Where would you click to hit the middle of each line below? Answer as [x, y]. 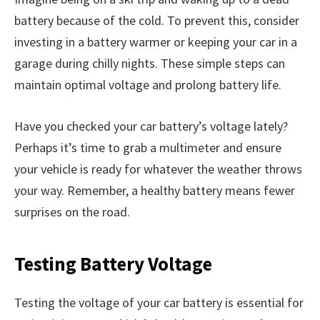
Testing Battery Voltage [113, 263]
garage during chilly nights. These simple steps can [150, 64]
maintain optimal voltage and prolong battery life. [148, 85]
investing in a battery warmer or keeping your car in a [156, 42]
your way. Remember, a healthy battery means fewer [155, 191]
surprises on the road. [72, 212]
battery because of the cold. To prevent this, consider [157, 21]
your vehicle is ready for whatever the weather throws [158, 169]
